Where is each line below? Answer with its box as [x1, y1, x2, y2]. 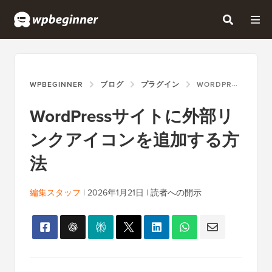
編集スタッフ [30, 186, 81, 199]
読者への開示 [151, 186, 202, 199]
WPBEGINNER [30, 79, 83, 90]
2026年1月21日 [87, 186, 144, 199]
